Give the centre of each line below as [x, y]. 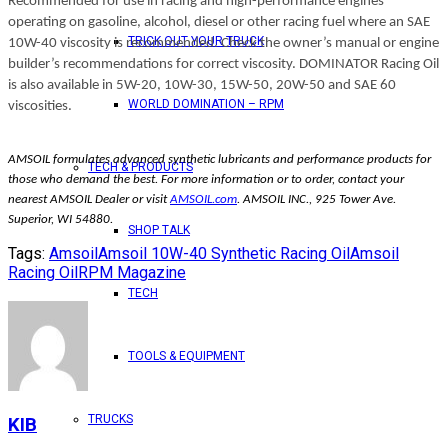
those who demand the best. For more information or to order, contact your [206, 179]
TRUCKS [110, 419]
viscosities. [41, 106]
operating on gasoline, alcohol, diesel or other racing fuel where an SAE [219, 22]
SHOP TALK [159, 230]
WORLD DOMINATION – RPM [206, 104]
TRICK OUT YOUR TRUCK [196, 41]
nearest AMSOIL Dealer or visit [89, 199]
